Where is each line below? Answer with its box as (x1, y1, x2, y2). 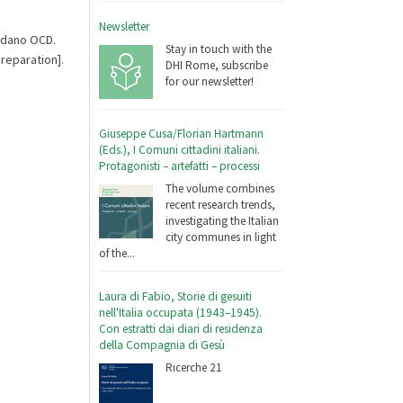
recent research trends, (166, 196, 276, 212)
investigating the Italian (166, 212, 280, 228)
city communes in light (166, 228, 277, 245)
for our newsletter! (166, 73, 255, 89)
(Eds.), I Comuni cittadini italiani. (99, 142, 261, 158)
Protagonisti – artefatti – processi (99, 158, 261, 175)
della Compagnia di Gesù (99, 337, 226, 354)
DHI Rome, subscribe (166, 57, 269, 73)
